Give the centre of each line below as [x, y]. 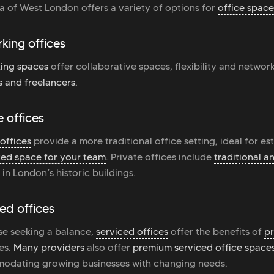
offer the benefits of [216, 232]
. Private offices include [160, 157]
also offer [109, 248]
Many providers [49, 248]
